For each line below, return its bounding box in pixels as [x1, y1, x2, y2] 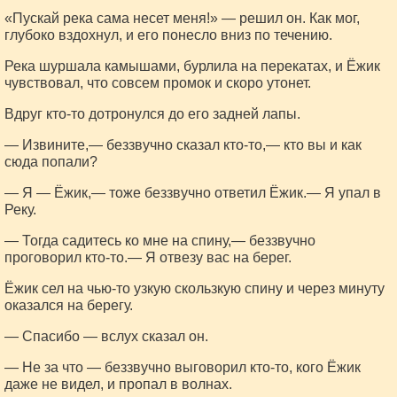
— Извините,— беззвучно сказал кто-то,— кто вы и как [4, 137, 362, 152]
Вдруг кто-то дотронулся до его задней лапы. [4, 106, 300, 121]
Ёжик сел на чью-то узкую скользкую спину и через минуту [4, 281, 385, 296]
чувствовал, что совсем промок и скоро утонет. [4, 75, 311, 90]
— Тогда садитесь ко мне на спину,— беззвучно [4, 233, 315, 248]
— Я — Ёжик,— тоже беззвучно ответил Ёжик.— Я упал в [4, 185, 381, 200]
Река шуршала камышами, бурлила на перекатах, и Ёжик [4, 58, 380, 74]
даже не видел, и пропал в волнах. [4, 377, 232, 392]
